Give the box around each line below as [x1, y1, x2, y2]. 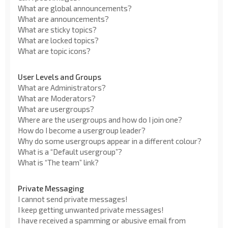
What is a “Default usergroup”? [18, 147, 122, 156]
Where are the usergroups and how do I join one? [18, 115, 182, 124]
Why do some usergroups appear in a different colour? [18, 136, 202, 146]
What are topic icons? [18, 46, 91, 55]
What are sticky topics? [18, 24, 97, 34]
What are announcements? [18, 14, 109, 23]
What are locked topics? [18, 35, 99, 45]
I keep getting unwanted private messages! [18, 205, 164, 214]
